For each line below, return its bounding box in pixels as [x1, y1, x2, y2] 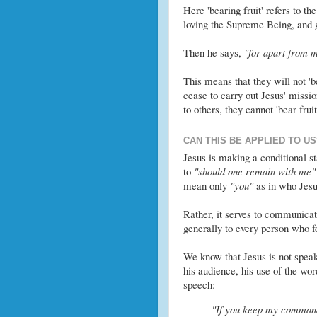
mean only [183, 178, 230, 193]
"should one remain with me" [193, 164, 316, 179]
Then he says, [183, 45, 244, 60]
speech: [183, 277, 215, 292]
